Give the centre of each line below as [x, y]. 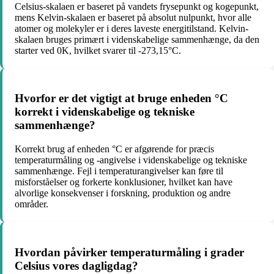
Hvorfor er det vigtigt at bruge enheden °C [121, 98]
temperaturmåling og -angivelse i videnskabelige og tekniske [131, 160]
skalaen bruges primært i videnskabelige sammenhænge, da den [137, 39]
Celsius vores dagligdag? [76, 265]
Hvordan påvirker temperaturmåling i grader [129, 252]
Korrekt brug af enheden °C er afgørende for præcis [114, 149]
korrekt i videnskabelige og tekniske [105, 112]
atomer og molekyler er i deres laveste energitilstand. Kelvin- [131, 28]
